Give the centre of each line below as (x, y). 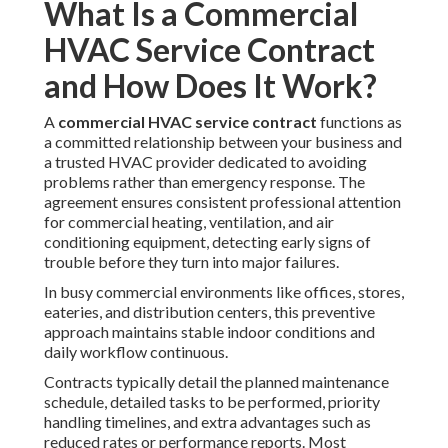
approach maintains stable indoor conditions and (209, 332)
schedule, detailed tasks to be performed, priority (212, 402)
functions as (359, 122)
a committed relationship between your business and (223, 142)
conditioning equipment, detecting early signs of (207, 242)
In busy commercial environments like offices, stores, (224, 292)
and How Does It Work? (210, 86)
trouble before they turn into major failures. (191, 262)
